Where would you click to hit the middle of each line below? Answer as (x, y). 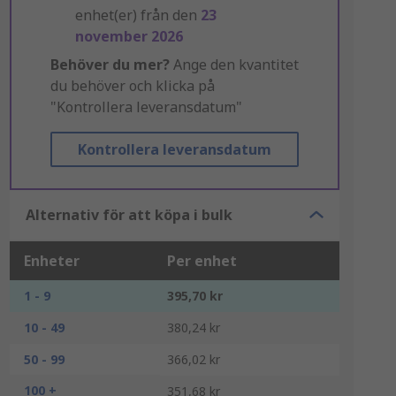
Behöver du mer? (110, 65)
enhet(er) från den (137, 15)
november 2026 (129, 36)
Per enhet (202, 261)
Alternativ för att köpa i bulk (129, 215)
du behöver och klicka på (132, 86)
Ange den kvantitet (234, 65)
